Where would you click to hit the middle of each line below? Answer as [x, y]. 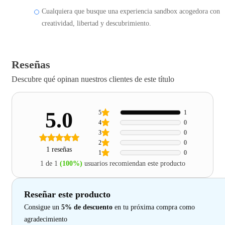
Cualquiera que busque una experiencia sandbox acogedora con [131, 12]
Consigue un [43, 207]
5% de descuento [87, 207]
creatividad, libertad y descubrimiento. [96, 24]
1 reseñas [59, 150]
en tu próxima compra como [154, 207]
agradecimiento [46, 219]
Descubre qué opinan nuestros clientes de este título [93, 79]
